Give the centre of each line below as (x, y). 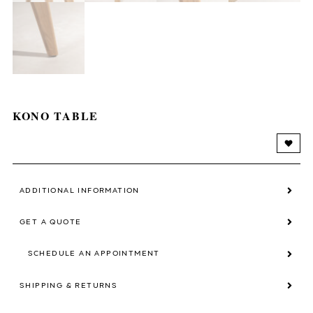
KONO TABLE (55, 116)
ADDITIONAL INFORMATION (79, 190)
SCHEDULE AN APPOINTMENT (94, 254)
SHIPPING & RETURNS (68, 285)
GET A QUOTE (50, 222)
